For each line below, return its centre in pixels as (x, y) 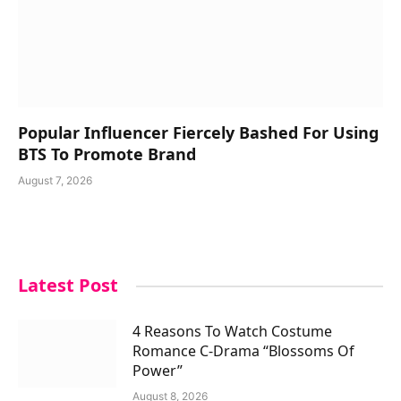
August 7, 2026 (55, 181)
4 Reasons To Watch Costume (232, 332)
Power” (159, 371)
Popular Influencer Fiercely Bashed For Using (198, 133)
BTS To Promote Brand (107, 154)
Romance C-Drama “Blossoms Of (243, 351)
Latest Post (68, 286)
